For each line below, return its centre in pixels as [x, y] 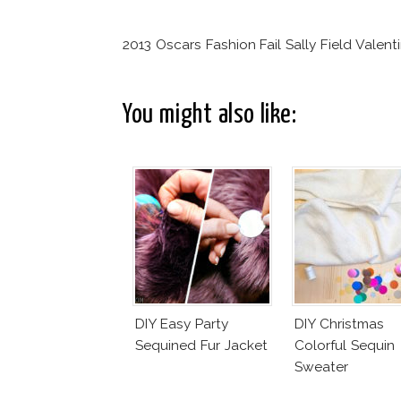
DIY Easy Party [182, 324]
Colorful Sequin [345, 346]
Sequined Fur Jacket [201, 346]
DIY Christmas [339, 324]
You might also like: [210, 115]
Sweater [321, 367]
